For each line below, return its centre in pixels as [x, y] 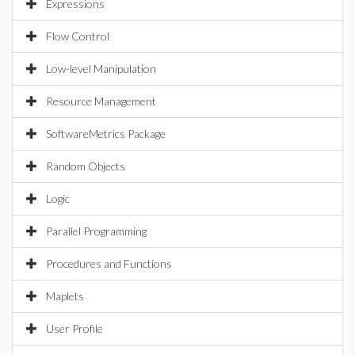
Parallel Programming [96, 231]
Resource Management [101, 101]
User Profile [74, 328]
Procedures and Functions [109, 263]
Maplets [65, 296]
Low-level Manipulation [101, 69]
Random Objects [86, 166]
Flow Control [78, 36]
